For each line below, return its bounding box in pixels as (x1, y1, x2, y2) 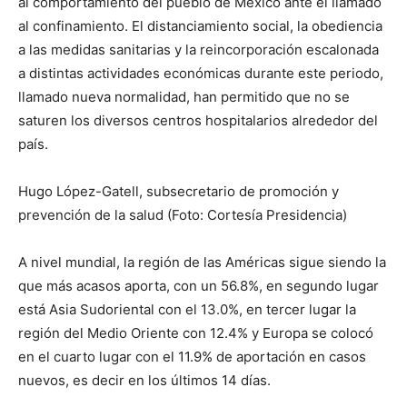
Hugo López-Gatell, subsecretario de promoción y (18, 183, 339, 200)
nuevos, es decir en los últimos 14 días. (18, 372, 271, 389)
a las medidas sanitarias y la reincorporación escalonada (18, 41, 379, 58)
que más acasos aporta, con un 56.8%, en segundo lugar (18, 277, 379, 294)
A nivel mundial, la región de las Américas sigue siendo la (18, 253, 386, 271)
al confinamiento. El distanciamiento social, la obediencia (18, 17, 382, 35)
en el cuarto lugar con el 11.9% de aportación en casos (18, 348, 366, 365)
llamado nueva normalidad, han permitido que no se (18, 88, 350, 105)
